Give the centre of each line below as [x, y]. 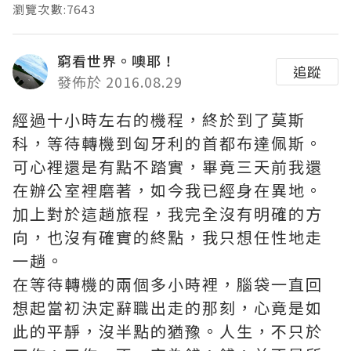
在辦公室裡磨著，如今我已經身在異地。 [168, 190]
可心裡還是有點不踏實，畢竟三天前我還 [168, 167]
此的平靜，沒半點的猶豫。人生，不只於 [168, 331]
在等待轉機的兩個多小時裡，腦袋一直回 [168, 284]
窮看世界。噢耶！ [117, 61]
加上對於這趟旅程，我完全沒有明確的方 [168, 214]
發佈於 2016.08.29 [120, 82]
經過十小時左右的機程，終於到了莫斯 [159, 120]
